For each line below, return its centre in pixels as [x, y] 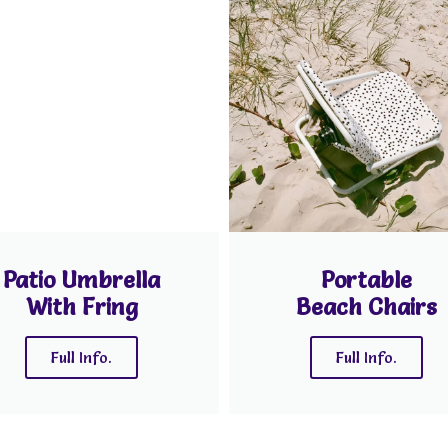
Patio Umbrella [81, 280]
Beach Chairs [366, 307]
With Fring [81, 307]
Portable [366, 280]
